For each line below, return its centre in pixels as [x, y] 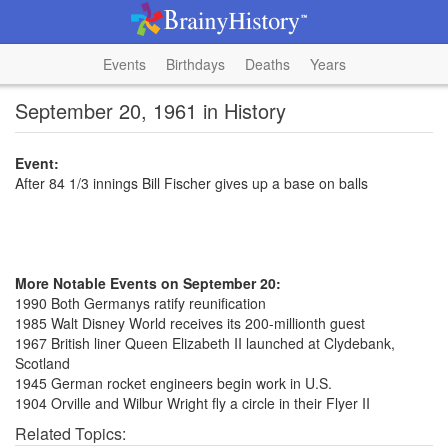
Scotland [42, 363]
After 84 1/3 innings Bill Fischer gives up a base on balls [191, 183]
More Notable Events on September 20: [148, 283]
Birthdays [195, 64]
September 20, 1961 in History [150, 110]
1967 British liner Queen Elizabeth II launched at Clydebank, [205, 343]
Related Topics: [70, 433]
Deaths [267, 64]
